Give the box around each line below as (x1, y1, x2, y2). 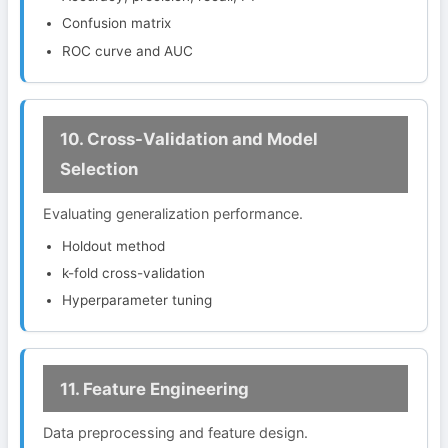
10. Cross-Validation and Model (59, 129, 318, 150)
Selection (59, 159, 138, 180)
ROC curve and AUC (62, 42, 194, 59)
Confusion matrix (62, 15, 172, 32)
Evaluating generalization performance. (43, 204, 304, 222)
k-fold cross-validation (62, 264, 206, 281)
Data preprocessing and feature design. (43, 423, 309, 441)
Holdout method (62, 237, 166, 254)
